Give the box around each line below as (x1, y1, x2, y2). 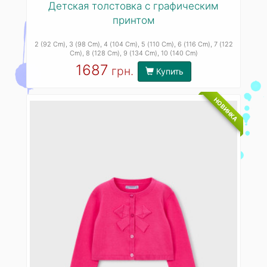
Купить (154, 66, 184, 76)
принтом (112, 14, 155, 27)
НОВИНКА (213, 95, 239, 122)
